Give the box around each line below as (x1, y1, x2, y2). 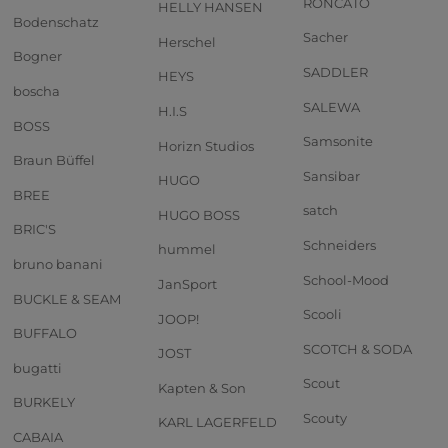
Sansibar (303, 167, 360, 184)
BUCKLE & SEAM (13, 290, 121, 307)
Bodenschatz (13, 13, 99, 30)
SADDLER (303, 64, 368, 81)
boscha (13, 83, 60, 100)
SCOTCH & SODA (303, 340, 412, 357)
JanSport (158, 275, 217, 292)
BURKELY (13, 394, 75, 411)
